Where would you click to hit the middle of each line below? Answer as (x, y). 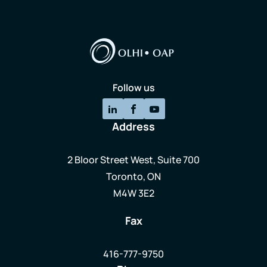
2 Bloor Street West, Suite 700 (133, 160)
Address (133, 127)
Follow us (133, 87)
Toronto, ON (133, 177)
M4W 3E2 (133, 193)
